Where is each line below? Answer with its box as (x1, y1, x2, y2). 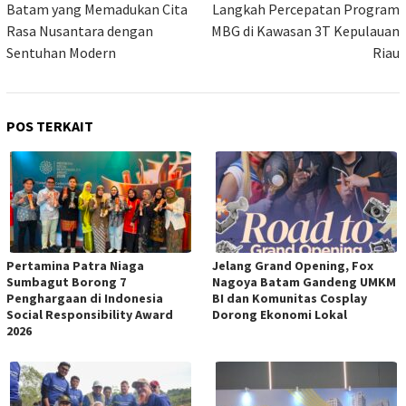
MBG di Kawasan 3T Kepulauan (211, 22, 400, 41)
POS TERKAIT (6, 117, 93, 136)
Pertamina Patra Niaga (6, 257, 144, 275)
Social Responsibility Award (6, 306, 173, 324)
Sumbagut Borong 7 (6, 274, 126, 291)
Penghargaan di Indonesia (6, 290, 163, 307)
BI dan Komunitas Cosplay (212, 290, 367, 307)
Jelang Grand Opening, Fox (212, 257, 373, 275)
